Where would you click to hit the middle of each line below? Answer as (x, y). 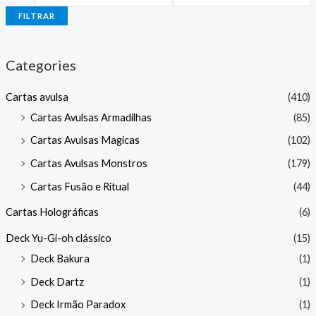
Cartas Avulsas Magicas (85, 140)
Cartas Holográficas (52, 212)
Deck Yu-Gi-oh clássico (58, 238)
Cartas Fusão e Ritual (79, 186)
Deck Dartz (57, 281)
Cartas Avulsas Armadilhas (91, 117)
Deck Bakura (60, 258)
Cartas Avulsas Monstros (89, 163)
